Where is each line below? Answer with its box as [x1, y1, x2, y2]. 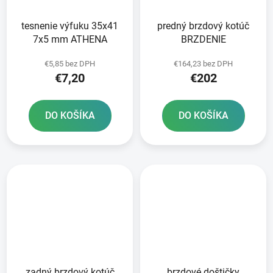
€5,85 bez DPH [44, 58, 95, 68]
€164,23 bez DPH [174, 58, 233, 68]
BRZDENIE [180, 33, 226, 45]
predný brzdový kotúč [157, 19, 249, 32]
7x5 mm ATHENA [32, 33, 107, 45]
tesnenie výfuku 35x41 [21, 19, 118, 32]
